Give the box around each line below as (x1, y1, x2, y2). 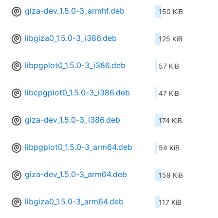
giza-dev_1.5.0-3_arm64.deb (25, 169, 127, 180)
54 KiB (159, 144, 180, 152)
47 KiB (159, 89, 179, 98)
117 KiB (159, 198, 182, 207)
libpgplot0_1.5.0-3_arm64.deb (25, 142, 132, 152)
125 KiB (159, 35, 182, 43)
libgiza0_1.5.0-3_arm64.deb (25, 197, 124, 207)
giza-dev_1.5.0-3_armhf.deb (25, 6, 125, 16)
